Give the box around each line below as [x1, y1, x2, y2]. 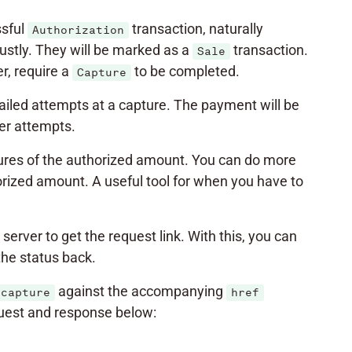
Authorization [31, 24, 124, 37]
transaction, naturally [128, 20, 263, 37]
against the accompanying [54, 283, 226, 299]
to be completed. [130, 63, 240, 79]
